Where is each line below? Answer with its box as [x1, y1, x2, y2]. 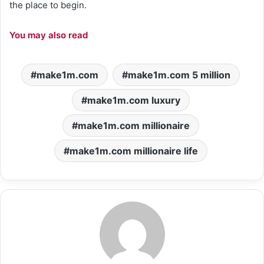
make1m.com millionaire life [69, 144, 198, 157]
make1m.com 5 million [128, 68, 230, 81]
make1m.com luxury [87, 94, 180, 106]
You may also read [9, 29, 88, 41]
